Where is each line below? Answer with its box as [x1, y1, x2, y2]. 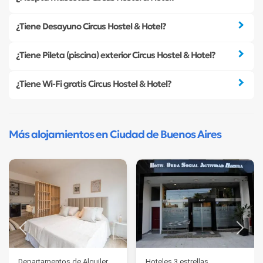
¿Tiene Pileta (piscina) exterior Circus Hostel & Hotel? [16, 49, 215, 61]
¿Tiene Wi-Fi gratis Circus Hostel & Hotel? [16, 78, 171, 90]
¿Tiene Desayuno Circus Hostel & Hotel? [16, 21, 166, 32]
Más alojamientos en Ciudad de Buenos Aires [9, 128, 221, 141]
